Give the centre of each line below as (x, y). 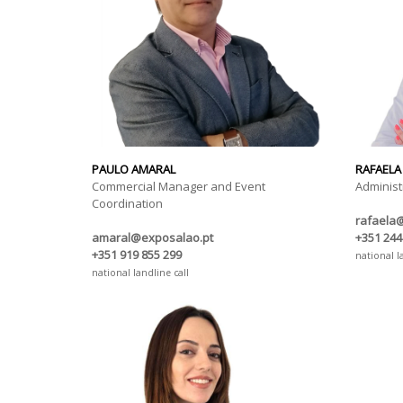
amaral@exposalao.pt (152, 238)
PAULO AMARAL (134, 170)
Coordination (127, 204)
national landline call (140, 273)
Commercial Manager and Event (179, 187)
